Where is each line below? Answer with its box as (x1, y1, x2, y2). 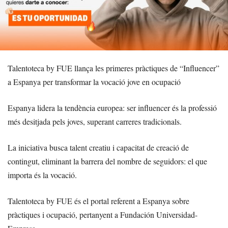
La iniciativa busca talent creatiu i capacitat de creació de (8, 141, 189, 153)
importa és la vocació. (8, 169, 77, 180)
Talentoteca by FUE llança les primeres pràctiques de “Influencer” (8, 62, 219, 73)
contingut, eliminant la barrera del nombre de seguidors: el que (8, 155, 207, 166)
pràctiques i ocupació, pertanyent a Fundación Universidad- (8, 209, 197, 220)
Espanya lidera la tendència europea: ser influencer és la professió (8, 102, 217, 113)
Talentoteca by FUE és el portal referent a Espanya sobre (8, 195, 189, 206)
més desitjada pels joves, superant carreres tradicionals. (8, 116, 182, 127)
